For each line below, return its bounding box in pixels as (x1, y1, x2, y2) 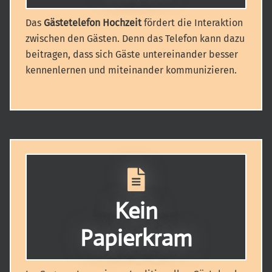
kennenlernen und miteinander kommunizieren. (25, 64, 237, 76)
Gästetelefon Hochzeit (44, 17, 141, 29)
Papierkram (80, 224, 192, 252)
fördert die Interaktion (141, 17, 243, 29)
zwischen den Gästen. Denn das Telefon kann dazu (25, 33, 245, 44)
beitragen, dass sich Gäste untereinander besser (25, 49, 238, 60)
